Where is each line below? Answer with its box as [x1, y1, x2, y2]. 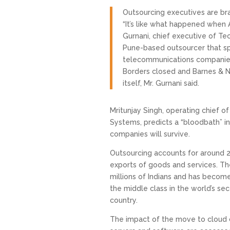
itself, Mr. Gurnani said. [122, 79, 199, 87]
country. [109, 196, 138, 204]
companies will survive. [109, 129, 190, 138]
